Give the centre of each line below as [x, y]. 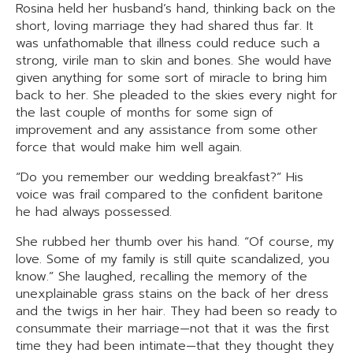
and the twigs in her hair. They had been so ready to [176, 311]
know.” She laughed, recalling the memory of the [162, 277]
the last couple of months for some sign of [145, 113]
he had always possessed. [94, 212]
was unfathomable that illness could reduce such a [168, 43]
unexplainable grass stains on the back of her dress [172, 294]
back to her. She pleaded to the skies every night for [176, 95]
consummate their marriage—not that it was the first [173, 329]
